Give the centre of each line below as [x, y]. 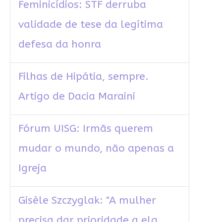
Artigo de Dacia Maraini [77, 97]
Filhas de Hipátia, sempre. [83, 77]
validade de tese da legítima [90, 25]
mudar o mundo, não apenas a [96, 149]
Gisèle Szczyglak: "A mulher [87, 201]
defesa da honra [59, 45]
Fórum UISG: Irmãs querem [85, 129]
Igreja [32, 168]
